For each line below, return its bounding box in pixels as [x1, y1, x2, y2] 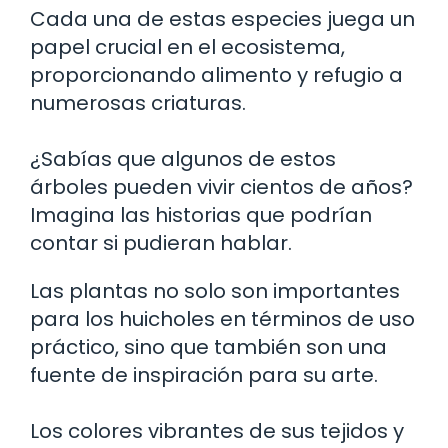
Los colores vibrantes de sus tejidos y [30, 416, 404, 445]
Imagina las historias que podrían [30, 200, 372, 229]
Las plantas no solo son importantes [30, 276, 400, 305]
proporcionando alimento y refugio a [30, 60, 403, 89]
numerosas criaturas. [30, 88, 246, 117]
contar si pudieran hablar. [30, 228, 292, 257]
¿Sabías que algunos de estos [30, 144, 336, 173]
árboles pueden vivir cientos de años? [30, 172, 413, 201]
